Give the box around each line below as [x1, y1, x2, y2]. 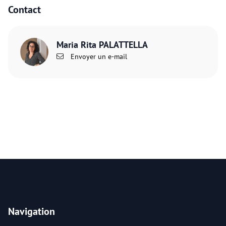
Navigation [8, 205, 55, 218]
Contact [8, 3, 41, 17]
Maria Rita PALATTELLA [56, 39, 148, 51]
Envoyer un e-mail [69, 52, 127, 62]
